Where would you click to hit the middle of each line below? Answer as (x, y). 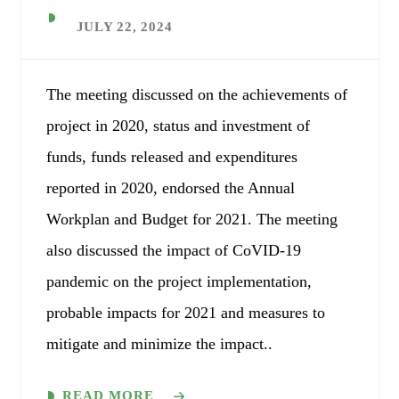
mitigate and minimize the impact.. (159, 344)
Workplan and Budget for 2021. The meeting (191, 219)
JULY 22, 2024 (124, 27)
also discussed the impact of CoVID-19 (173, 250)
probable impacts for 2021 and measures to (185, 313)
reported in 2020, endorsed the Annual (170, 188)
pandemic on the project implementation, (179, 281)
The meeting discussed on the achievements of (196, 94)
